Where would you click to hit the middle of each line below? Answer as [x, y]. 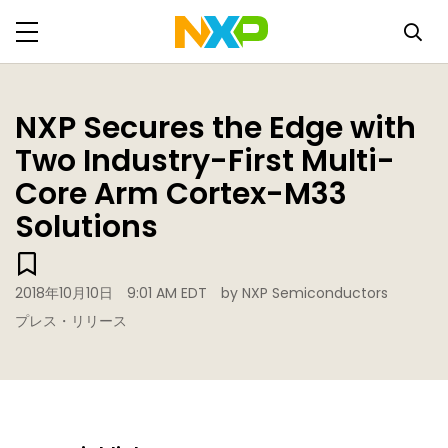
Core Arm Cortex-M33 [181, 194]
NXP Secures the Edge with [215, 128]
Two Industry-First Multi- [205, 161]
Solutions [86, 227]
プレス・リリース [71, 321]
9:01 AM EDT [167, 293]
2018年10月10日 [64, 293]
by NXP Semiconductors [304, 293]
